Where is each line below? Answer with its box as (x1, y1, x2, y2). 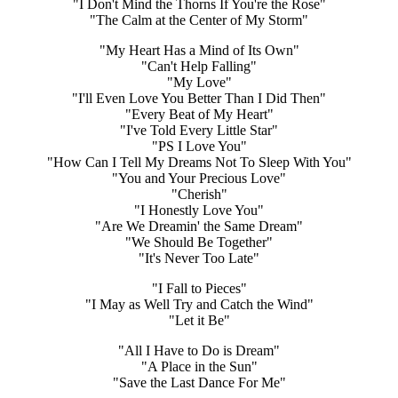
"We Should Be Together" (125, 234, 273, 250)
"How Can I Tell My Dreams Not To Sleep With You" (46, 154, 352, 170)
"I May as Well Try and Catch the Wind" (84, 296, 314, 312)
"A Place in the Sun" (140, 358, 258, 374)
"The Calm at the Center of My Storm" (90, 12, 308, 28)
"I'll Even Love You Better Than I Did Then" (72, 90, 326, 106)
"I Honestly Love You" (134, 202, 264, 218)
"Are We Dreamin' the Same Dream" (95, 218, 303, 234)
